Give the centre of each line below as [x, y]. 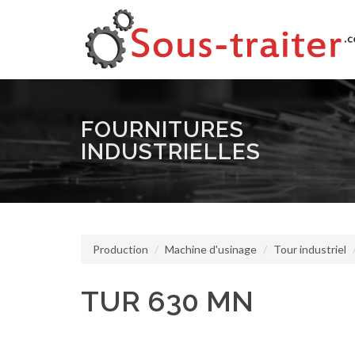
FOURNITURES [162, 130]
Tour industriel [310, 249]
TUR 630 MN [167, 301]
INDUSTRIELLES [171, 152]
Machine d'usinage [211, 249]
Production [120, 249]
